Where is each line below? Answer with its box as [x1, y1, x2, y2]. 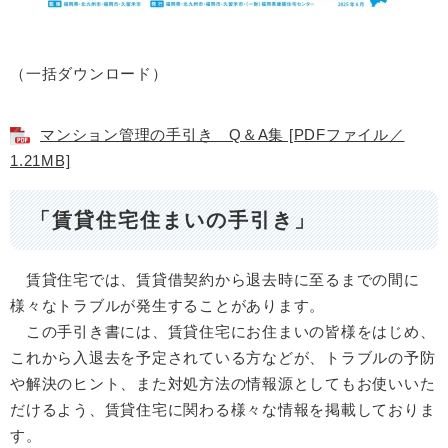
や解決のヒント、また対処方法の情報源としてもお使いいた [10, 374, 436, 392]
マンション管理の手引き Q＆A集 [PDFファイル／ [40, 125, 405, 143]
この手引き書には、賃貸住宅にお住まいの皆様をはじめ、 [10, 322, 436, 340]
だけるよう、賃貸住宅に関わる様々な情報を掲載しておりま [10, 400, 436, 418]
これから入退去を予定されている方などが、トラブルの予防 [10, 348, 436, 366]
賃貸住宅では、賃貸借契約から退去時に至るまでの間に [10, 270, 420, 288]
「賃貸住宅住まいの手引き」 [30, 209, 316, 232]
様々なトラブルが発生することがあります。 [10, 296, 325, 314]
